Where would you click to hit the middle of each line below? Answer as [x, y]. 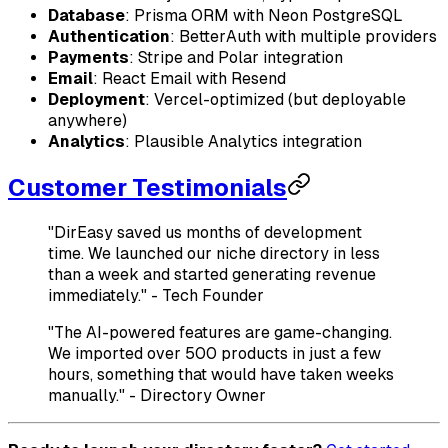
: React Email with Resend [189, 79]
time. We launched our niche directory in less [214, 254]
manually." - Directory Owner [157, 396]
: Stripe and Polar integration [236, 58]
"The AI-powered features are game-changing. [220, 333]
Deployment [96, 100]
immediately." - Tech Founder [156, 296]
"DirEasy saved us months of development [205, 233]
